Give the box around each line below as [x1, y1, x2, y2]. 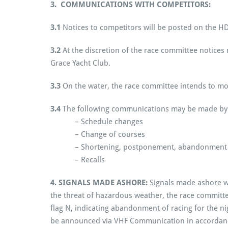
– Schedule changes [50, 117, 143, 126]
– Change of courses [50, 129, 145, 139]
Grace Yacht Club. [50, 58, 110, 68]
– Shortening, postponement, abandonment [50, 142, 227, 152]
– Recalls [50, 155, 105, 164]
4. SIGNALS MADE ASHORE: [50, 178, 150, 187]
